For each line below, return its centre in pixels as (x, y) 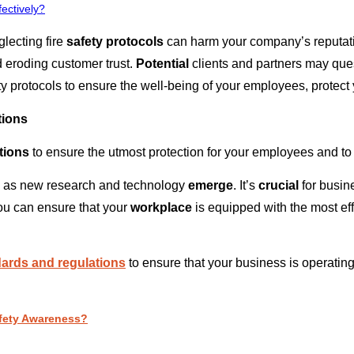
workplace (161, 208)
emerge (211, 186)
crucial (279, 186)
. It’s (246, 186)
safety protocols (115, 42)
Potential (162, 64)
